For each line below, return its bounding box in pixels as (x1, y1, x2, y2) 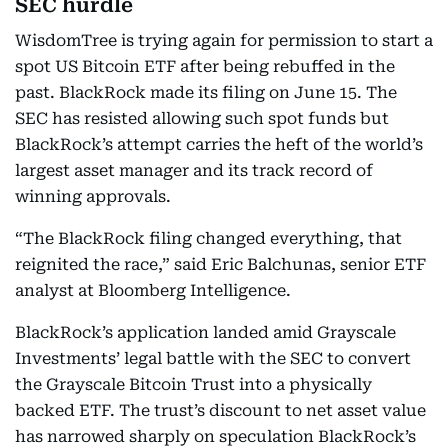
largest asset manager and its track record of (15, 161, 373, 180)
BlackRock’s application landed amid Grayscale (15, 323, 396, 342)
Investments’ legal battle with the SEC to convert (15, 349, 411, 368)
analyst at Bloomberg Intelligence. (15, 281, 291, 300)
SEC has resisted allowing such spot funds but (15, 109, 389, 128)
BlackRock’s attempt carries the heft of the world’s (15, 135, 423, 154)
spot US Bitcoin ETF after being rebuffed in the (15, 57, 395, 76)
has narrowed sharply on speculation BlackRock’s (15, 427, 416, 446)
